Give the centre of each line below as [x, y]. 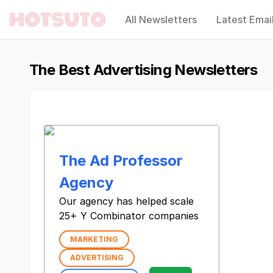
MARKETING [94, 239]
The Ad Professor [121, 161]
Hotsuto [27, 24]
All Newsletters [161, 19]
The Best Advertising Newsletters [144, 70]
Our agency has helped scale [126, 201]
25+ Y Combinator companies [129, 216]
